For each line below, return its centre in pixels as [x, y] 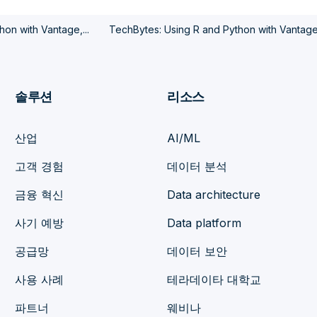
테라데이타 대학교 [214, 280]
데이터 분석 [197, 167]
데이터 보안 [197, 252]
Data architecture [214, 195]
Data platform [204, 223]
